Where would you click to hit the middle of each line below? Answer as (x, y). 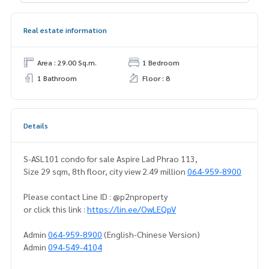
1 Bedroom (161, 63)
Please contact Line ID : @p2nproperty (95, 197)
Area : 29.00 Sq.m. (67, 63)
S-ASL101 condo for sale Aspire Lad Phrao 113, (130, 159)
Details (36, 126)
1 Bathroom (57, 78)
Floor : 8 (156, 78)
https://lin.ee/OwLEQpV (131, 209)
